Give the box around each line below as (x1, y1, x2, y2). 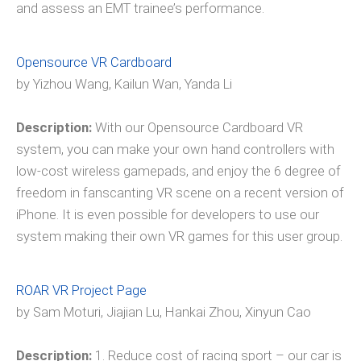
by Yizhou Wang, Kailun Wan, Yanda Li (16, 76, 232, 92)
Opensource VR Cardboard (16, 54, 172, 70)
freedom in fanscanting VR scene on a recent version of (16, 185, 344, 201)
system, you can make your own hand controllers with (16, 141, 334, 157)
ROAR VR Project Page (16, 282, 147, 298)
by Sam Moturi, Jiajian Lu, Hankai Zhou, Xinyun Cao (16, 304, 311, 320)
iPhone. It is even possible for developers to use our (16, 206, 319, 222)
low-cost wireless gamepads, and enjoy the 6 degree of (16, 163, 341, 179)
